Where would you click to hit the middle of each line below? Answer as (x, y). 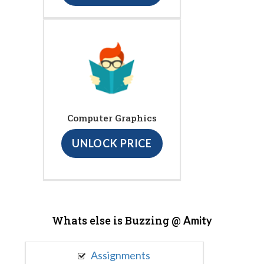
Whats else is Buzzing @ (118, 220)
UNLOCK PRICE (112, 143)
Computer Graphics (112, 118)
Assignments (120, 255)
